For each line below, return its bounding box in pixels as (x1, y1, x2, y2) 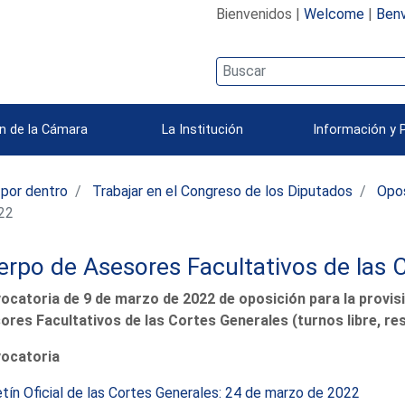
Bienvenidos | (215, 5, 304, 23)
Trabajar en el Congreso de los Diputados (92, 182, 353, 200)
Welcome (303, 5, 364, 23)
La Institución (162, 121, 243, 137)
